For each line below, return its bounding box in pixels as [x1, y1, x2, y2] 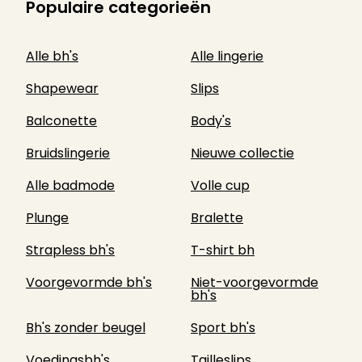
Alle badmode [26, 176, 115, 195]
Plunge [26, 208, 69, 227]
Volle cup [191, 176, 250, 195]
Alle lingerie [191, 47, 263, 65]
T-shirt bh [191, 241, 255, 259]
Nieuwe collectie [191, 144, 294, 162]
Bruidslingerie [26, 144, 110, 162]
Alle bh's [26, 47, 78, 65]
